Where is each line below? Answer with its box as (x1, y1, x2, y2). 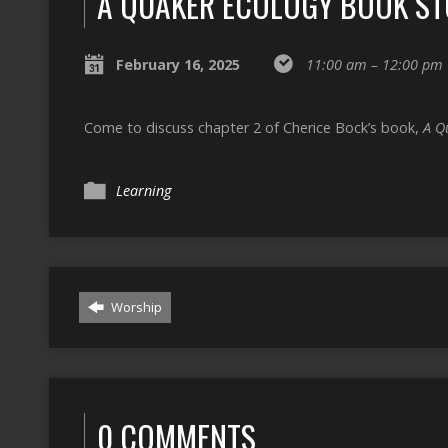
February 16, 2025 (116, 55, 240, 74)
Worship (108, 298, 162, 316)
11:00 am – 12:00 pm (306, 55, 443, 74)
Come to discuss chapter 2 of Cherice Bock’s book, (84, 118, 423, 137)
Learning (116, 181, 171, 200)
